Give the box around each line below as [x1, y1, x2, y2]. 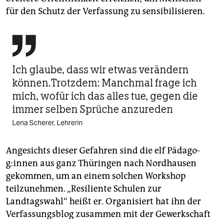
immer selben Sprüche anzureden [12, 103, 173, 116]
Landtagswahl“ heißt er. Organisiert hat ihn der [6, 196, 201, 207]
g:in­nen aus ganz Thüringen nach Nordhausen [6, 158, 197, 169]
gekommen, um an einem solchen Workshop [6, 171, 186, 182]
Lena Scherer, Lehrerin [12, 118, 83, 128]
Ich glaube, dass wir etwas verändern [12, 63, 189, 77]
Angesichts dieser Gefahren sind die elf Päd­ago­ [6, 145, 200, 156]
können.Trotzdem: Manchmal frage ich [12, 76, 197, 90]
